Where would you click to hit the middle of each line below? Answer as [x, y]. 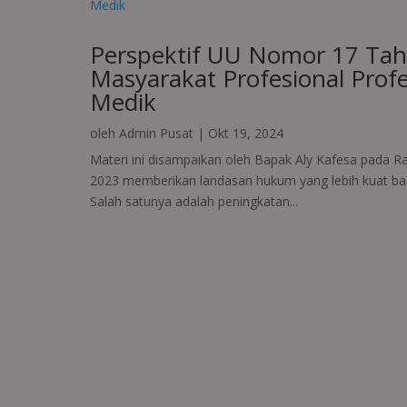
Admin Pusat [156, 134]
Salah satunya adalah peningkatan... [194, 202]
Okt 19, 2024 [245, 134]
